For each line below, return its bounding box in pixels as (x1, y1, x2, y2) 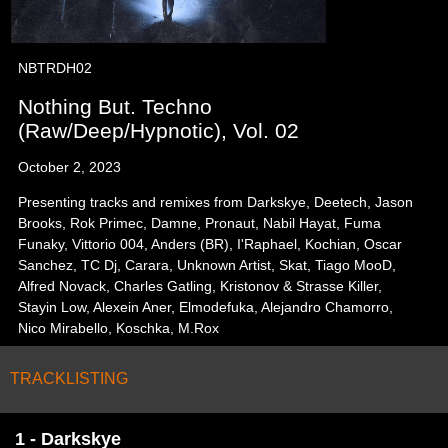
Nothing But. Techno (18, 95, 213, 118)
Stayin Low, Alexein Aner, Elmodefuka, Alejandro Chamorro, (18, 299, 394, 315)
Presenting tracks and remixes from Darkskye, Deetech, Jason (18, 194, 414, 210)
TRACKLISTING (10, 370, 128, 387)
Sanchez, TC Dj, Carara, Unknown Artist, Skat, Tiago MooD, (18, 257, 397, 273)
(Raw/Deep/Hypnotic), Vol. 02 (18, 119, 300, 142)
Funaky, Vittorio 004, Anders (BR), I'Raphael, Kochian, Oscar (18, 236, 403, 252)
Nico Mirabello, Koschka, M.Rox (18, 320, 220, 336)
